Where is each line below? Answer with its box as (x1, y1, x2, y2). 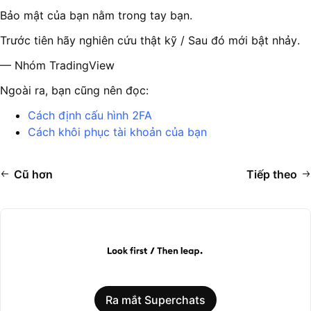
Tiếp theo (246, 167, 297, 181)
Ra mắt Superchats (106, 293, 205, 307)
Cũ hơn (14, 167, 53, 181)
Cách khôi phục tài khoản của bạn (28, 125, 207, 139)
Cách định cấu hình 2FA (28, 108, 152, 122)
